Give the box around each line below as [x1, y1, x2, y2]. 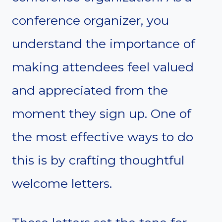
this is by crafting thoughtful [12, 152, 184, 167]
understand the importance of [12, 36, 195, 51]
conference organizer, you [12, 12, 169, 28]
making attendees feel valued [12, 59, 194, 74]
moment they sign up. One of [12, 106, 191, 121]
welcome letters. [12, 175, 112, 191]
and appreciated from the [12, 82, 168, 98]
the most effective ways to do [12, 129, 193, 144]
